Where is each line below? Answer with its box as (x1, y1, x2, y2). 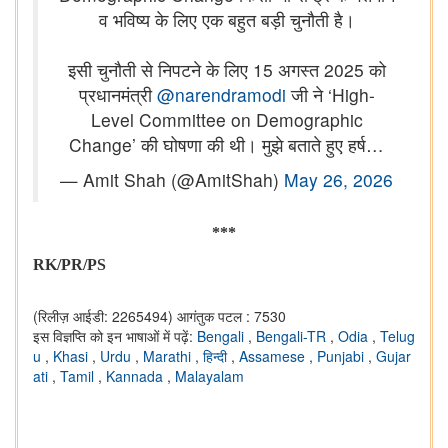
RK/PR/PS (33, 256, 106, 274)
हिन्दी (203, 346, 231, 367)
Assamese (239, 346, 309, 367)
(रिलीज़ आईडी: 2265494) (33, 306, 173, 327)
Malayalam (175, 366, 244, 387)
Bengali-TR (256, 326, 330, 347)
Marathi (143, 346, 195, 367)
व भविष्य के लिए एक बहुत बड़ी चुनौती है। (98, 7, 355, 33)
